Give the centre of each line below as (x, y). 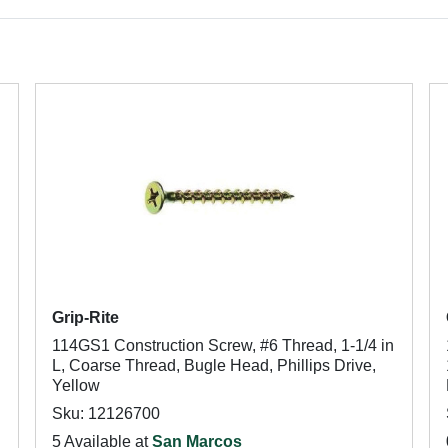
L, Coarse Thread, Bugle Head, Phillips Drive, (213, 365)
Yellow (75, 385)
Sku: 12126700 (105, 413)
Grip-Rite (85, 317)
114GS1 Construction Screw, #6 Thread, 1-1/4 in (222, 345)
